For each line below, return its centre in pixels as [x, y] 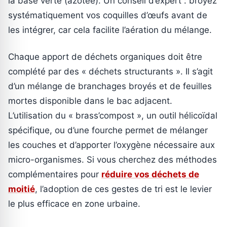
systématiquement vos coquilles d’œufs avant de [108, 15]
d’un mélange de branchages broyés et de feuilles [110, 86]
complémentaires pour [55, 174]
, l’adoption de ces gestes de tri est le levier [123, 189]
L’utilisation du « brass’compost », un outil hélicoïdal [113, 115]
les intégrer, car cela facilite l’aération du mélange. [110, 30]
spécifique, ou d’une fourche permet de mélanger [108, 130]
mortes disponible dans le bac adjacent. [90, 101]
